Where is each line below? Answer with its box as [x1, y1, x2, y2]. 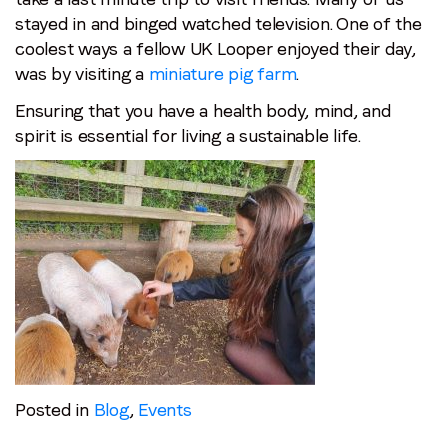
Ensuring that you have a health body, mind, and [15, 99, 391, 121]
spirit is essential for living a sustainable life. [15, 124, 362, 146]
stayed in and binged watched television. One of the [15, 12, 422, 34]
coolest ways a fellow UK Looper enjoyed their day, [15, 37, 417, 59]
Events [138, 398, 192, 420]
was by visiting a [15, 62, 144, 84]
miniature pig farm [143, 62, 297, 84]
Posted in [15, 398, 94, 420]
